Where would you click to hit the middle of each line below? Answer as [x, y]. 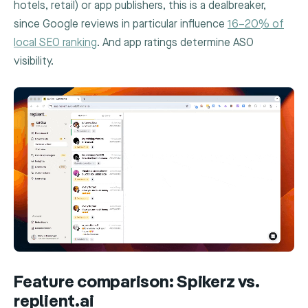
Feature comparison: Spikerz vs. [137, 283]
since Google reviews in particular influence [121, 25]
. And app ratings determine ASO [175, 43]
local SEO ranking [55, 43]
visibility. [34, 62]
